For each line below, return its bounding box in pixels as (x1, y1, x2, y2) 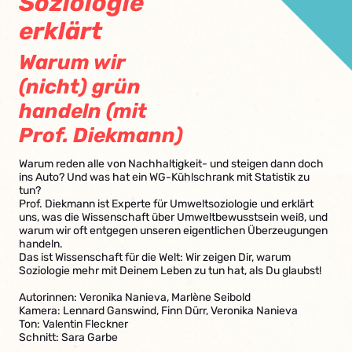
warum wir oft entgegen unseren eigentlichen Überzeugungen (19, 224, 328, 237)
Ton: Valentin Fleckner (19, 317, 128, 331)
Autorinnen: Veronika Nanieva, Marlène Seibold (19, 291, 251, 304)
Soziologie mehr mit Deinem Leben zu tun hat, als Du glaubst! (19, 264, 321, 277)
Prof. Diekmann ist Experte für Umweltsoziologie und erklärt (19, 197, 313, 211)
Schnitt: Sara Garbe (19, 331, 118, 344)
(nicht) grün (19, 75, 141, 99)
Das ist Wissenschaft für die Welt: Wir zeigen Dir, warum (19, 251, 291, 264)
